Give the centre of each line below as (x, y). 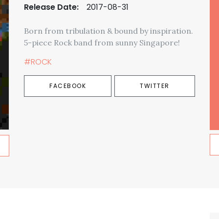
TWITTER (155, 86)
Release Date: (51, 7)
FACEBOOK (68, 86)
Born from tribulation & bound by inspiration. (109, 31)
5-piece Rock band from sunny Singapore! (102, 43)
